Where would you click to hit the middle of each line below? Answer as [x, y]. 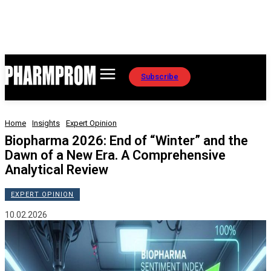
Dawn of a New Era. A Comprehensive [115, 155]
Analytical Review [57, 170]
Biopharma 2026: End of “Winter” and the [126, 141]
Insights [46, 123]
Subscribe [160, 76]
